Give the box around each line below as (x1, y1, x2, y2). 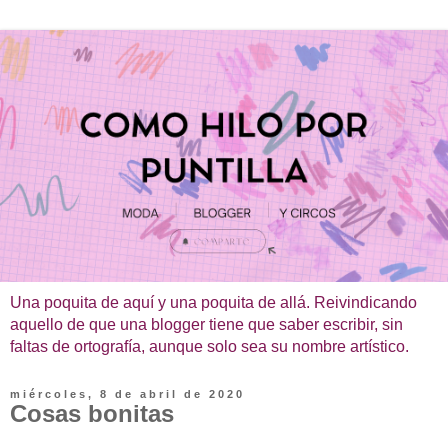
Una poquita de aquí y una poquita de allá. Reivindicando (10, 293, 417, 311)
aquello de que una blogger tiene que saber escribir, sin (10, 315, 403, 333)
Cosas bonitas (10, 399, 174, 427)
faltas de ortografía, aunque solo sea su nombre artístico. (10, 337, 409, 355)
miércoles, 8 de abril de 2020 (10, 387, 245, 400)
